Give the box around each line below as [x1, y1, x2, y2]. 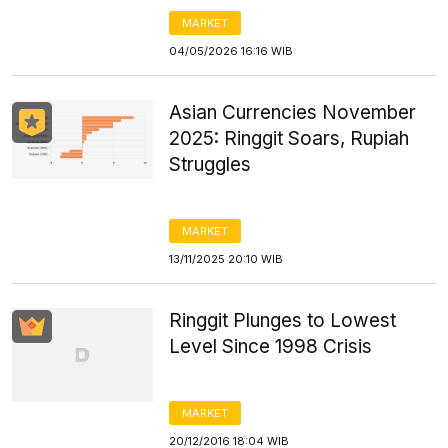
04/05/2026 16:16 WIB [169, 44, 294, 58]
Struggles [169, 153, 252, 176]
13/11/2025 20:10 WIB [169, 252, 284, 266]
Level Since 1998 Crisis [169, 335, 373, 358]
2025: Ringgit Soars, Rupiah [169, 127, 410, 150]
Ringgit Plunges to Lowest [169, 309, 397, 332]
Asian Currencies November [169, 101, 417, 124]
